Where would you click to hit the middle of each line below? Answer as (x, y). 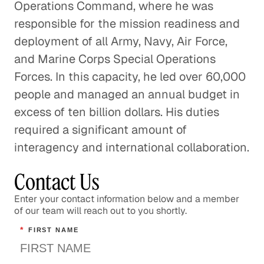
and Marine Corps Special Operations (115, 59)
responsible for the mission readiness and (127, 24)
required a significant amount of (100, 130)
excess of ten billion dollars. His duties (117, 112)
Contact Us (57, 182)
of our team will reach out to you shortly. (100, 211)
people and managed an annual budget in (127, 95)
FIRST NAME (53, 230)
